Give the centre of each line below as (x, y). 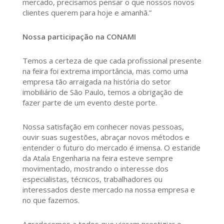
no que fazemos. (51, 200)
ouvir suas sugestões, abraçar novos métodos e (106, 137)
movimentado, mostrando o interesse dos (95, 168)
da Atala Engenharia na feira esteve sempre (97, 158)
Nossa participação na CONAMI (79, 36)
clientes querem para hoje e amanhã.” (87, 12)
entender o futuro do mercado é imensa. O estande (111, 147)
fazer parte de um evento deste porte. (89, 102)
